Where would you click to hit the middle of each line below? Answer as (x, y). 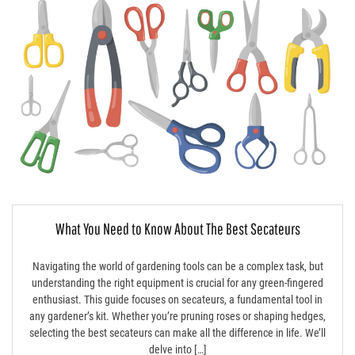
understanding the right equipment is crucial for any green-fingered (177, 283)
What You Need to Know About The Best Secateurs (177, 229)
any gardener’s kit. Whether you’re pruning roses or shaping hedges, (177, 317)
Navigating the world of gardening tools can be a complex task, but (177, 267)
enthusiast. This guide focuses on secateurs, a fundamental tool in (177, 300)
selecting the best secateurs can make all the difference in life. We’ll (177, 333)
